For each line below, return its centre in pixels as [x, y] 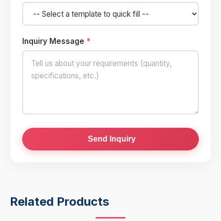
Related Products [59, 202]
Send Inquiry [110, 139]
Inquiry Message [54, 41]
